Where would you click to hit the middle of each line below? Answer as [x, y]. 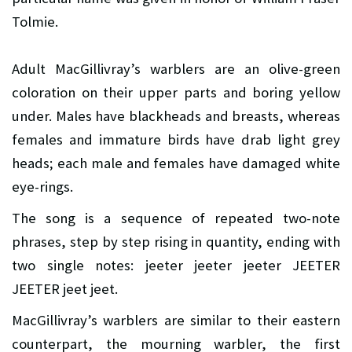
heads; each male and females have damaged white [176, 163]
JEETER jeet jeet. [65, 288]
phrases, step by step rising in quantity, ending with [176, 241]
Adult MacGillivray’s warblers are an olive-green [176, 68]
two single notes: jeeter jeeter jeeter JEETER [176, 265]
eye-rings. [42, 186]
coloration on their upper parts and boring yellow [176, 92]
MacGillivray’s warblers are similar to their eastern [176, 320]
